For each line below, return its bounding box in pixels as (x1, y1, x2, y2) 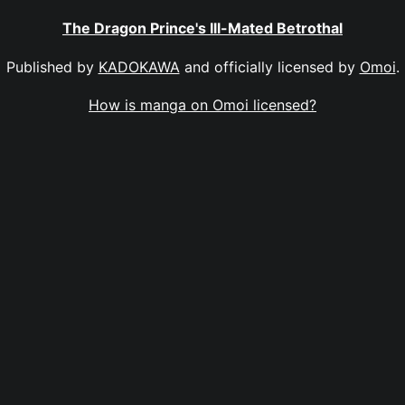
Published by (5, 57, 99, 76)
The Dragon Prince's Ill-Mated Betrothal (62, 19, 343, 38)
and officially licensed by (179, 57, 360, 76)
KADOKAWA (98, 57, 180, 76)
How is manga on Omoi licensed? (89, 95, 316, 114)
